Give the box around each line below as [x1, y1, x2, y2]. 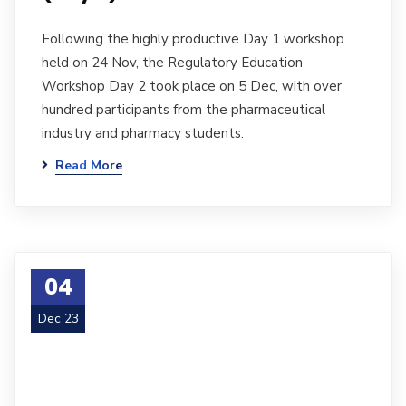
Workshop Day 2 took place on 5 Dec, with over [42, 77, 342, 95]
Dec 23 [37, 310, 79, 327]
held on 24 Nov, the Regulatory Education [42, 53, 303, 72]
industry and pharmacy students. [42, 124, 244, 142]
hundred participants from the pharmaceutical [42, 101, 325, 119]
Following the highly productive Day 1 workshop [42, 30, 344, 48]
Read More [55, 157, 122, 174]
